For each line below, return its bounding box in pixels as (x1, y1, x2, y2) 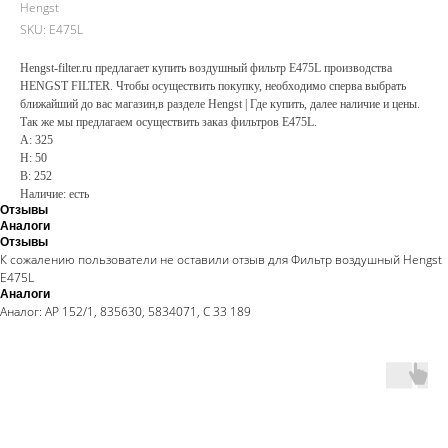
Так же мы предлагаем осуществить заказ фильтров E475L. (20, 115, 317, 129)
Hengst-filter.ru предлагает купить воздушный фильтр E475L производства (20, 61, 392, 75)
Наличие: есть (20, 187, 89, 201)
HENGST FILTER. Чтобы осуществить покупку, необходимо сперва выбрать (20, 79, 406, 93)
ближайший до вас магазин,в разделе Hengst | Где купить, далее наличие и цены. (20, 97, 420, 111)
